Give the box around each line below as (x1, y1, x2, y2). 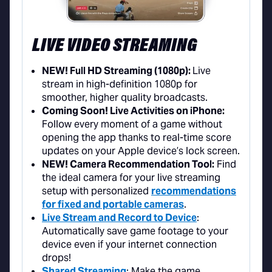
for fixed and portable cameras (42, 198, 184, 211)
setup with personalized (42, 185, 151, 198)
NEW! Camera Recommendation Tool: (42, 158, 214, 171)
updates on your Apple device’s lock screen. (42, 144, 240, 158)
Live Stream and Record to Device (42, 211, 197, 225)
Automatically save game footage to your (42, 225, 228, 238)
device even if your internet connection (42, 238, 217, 251)
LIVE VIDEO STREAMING (32, 36, 197, 56)
